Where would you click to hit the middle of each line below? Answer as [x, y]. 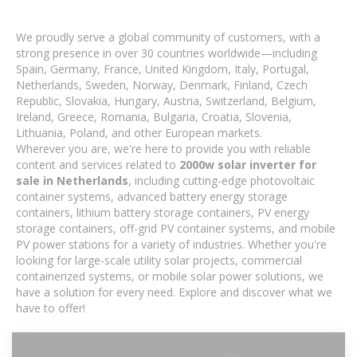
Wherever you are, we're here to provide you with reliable [163, 149]
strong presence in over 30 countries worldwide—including [167, 53]
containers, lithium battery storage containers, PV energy [163, 212]
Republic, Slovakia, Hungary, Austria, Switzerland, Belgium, [166, 101]
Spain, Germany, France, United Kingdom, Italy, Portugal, [163, 69]
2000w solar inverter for [248, 165]
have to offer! [51, 308]
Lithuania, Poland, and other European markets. [139, 133]
